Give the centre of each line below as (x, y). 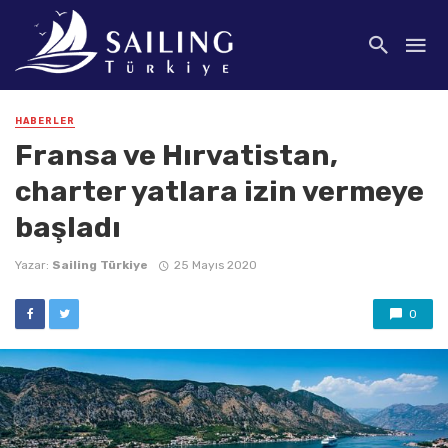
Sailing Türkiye (100, 265)
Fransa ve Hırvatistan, (176, 155)
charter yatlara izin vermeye (219, 191)
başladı (68, 227)
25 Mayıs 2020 (215, 265)
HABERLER (45, 121)
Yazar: (33, 265)
